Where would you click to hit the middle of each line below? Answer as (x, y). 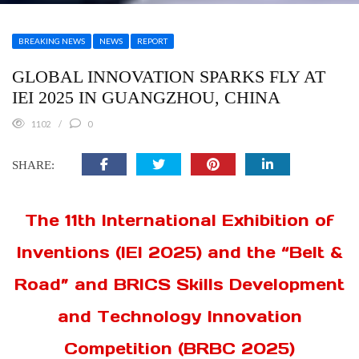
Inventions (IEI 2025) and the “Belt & (179, 252)
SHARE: (33, 165)
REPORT (152, 41)
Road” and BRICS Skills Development (179, 284)
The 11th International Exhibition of (179, 220)
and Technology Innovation (179, 317)
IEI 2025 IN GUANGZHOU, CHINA (146, 97)
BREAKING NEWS (52, 41)
